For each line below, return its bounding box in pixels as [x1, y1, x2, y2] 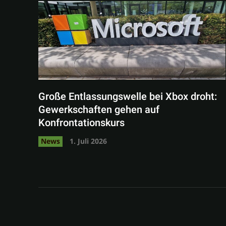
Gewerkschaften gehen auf [38, 102, 159, 117]
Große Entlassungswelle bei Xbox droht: [38, 89, 217, 104]
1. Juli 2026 [70, 136, 107, 146]
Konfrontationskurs [38, 115, 125, 130]
